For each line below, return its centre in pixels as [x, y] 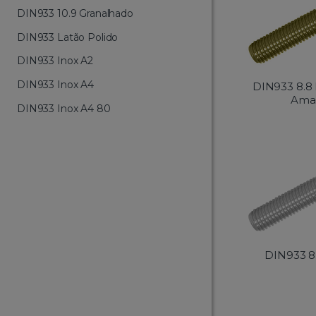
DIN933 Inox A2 [55, 61]
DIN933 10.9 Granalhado [75, 13]
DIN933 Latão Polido [68, 37]
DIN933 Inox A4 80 [64, 109]
